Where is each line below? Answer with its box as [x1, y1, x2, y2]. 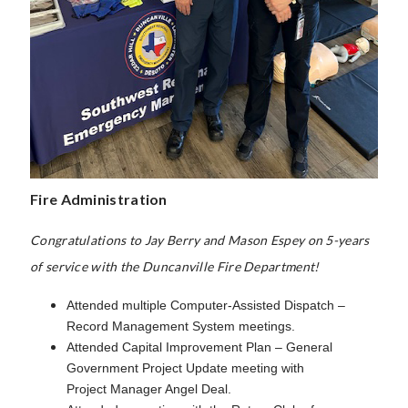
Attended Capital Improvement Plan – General [66, 339, 332, 354]
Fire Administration [30, 189, 168, 208]
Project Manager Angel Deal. [66, 381, 231, 396]
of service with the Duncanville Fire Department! [30, 258, 320, 274]
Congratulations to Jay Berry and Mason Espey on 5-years [30, 231, 370, 248]
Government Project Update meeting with [66, 360, 304, 375]
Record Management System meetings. [66, 318, 295, 333]
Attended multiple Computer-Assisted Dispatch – [66, 297, 345, 312]
